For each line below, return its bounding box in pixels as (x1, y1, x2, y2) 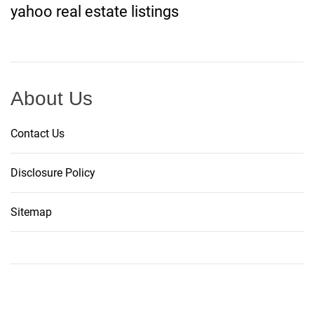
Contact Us (11, 127, 64, 141)
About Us (11, 88, 93, 110)
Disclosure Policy (11, 166, 95, 180)
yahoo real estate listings (11, 3, 179, 21)
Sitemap (11, 205, 52, 219)
